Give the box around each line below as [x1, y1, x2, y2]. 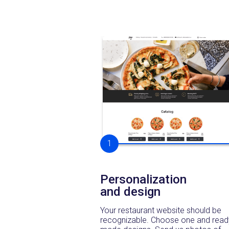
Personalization [100, 172, 187, 187]
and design [100, 184, 161, 199]
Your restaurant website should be [100, 205, 221, 215]
